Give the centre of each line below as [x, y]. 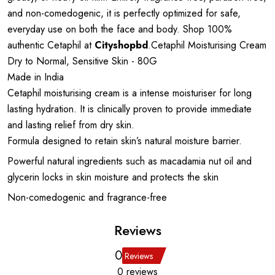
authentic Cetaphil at [51, 45]
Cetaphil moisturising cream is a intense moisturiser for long [130, 93]
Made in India [36, 77]
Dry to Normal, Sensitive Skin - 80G [82, 61]
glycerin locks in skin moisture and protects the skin [113, 177]
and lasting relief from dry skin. [71, 125]
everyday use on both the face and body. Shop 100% [120, 29]
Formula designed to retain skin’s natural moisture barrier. [125, 141]
